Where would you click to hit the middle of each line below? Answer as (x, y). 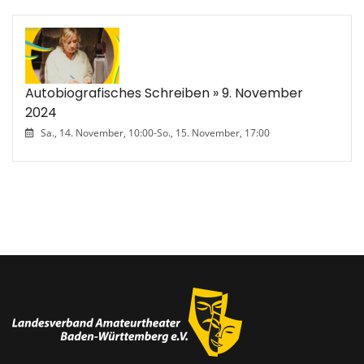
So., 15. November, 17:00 (213, 132)
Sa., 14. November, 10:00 (97, 132)
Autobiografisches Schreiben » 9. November (164, 93)
